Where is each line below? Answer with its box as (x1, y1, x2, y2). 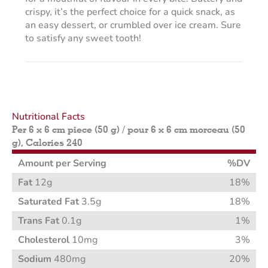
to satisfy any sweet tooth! (25, 32, 141, 45)
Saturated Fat (18, 195, 79, 209)
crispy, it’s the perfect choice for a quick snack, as (25, 5, 235, 19)
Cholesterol (18, 233, 69, 247)
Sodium (18, 252, 51, 266)
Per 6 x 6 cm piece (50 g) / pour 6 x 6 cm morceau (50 (12, 124, 245, 136)
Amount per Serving (18, 157, 106, 170)
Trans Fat (18, 214, 59, 228)
